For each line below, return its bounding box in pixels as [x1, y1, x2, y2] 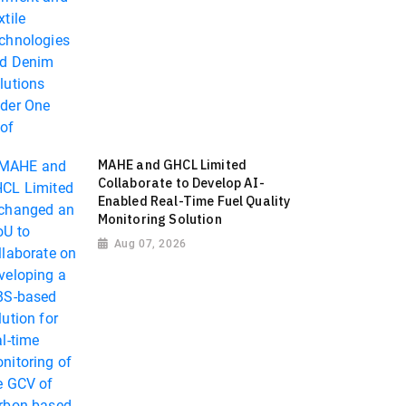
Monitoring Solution [97, 210, 222, 228]
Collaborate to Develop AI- [97, 174, 265, 192]
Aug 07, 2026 [113, 237, 187, 250]
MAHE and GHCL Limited [97, 156, 247, 174]
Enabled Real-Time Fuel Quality [97, 192, 291, 210]
